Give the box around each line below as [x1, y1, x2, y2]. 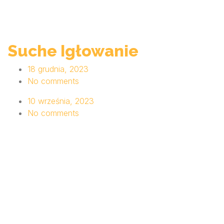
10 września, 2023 [27, 96, 94, 106]
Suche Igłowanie [7, 41, 138, 60]
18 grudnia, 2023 [27, 64, 88, 74]
